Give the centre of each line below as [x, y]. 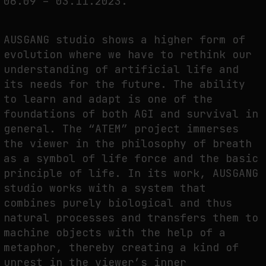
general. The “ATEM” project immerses [121, 128]
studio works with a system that [105, 188]
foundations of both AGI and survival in [131, 113]
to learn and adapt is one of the [108, 99]
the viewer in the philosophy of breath [128, 143]
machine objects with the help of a [115, 232]
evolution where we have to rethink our [128, 54]
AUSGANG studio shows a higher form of [124, 39]
